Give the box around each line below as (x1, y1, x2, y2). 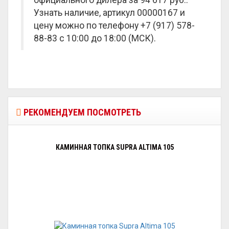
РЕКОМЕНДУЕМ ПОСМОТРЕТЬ (21, 107, 141, 118)
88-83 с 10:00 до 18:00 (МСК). (34, 33, 156, 43)
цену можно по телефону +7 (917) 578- (34, 20, 195, 31)
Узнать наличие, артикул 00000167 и (34, 8, 185, 18)
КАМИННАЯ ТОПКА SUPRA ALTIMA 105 (55, 143, 174, 151)
